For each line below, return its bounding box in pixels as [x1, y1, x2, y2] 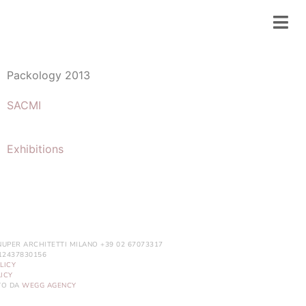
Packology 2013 [6, 68, 90, 82]
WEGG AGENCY [22, 281, 76, 291]
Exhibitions [6, 142, 64, 156]
